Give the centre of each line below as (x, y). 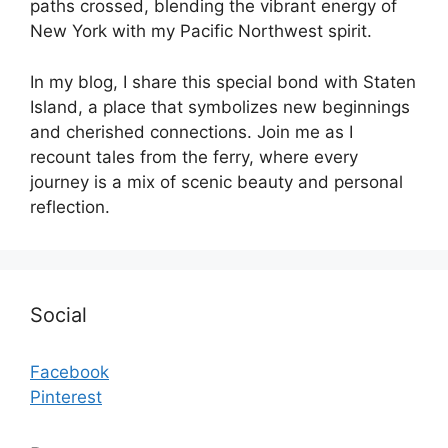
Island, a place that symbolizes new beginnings (220, 106)
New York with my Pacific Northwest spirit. (201, 31)
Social (58, 314)
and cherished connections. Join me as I (191, 131)
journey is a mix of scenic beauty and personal (216, 181)
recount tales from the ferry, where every (194, 156)
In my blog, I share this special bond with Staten (223, 81)
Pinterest (66, 396)
